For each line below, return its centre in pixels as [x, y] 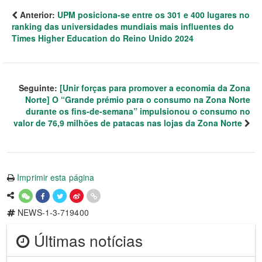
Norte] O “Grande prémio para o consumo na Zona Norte [138, 100]
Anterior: [37, 15]
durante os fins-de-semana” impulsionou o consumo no [138, 111]
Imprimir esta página [56, 177]
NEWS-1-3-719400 [52, 213]
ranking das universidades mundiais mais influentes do [123, 27]
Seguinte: [39, 88]
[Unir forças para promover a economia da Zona [155, 88]
